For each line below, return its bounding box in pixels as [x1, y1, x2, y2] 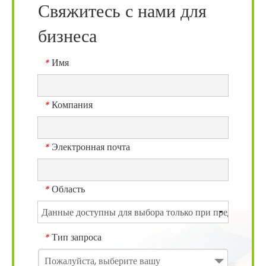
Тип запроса [52, 230, 102, 245]
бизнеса [38, 23, 97, 49]
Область [52, 182, 85, 197]
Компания [52, 97, 93, 112]
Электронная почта [52, 140, 130, 154]
